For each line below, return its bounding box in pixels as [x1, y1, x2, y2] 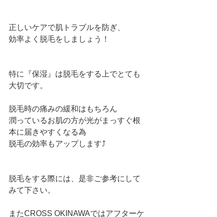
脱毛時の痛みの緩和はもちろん [9, 105, 117, 113]
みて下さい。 [9, 186, 55, 194]
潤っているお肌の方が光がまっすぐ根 [9, 116, 140, 124]
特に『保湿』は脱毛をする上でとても [9, 70, 140, 78]
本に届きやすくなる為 [9, 128, 86, 136]
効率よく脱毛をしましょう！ [9, 35, 109, 43]
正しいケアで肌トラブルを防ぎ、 [9, 23, 125, 31]
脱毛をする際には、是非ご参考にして [9, 174, 140, 183]
